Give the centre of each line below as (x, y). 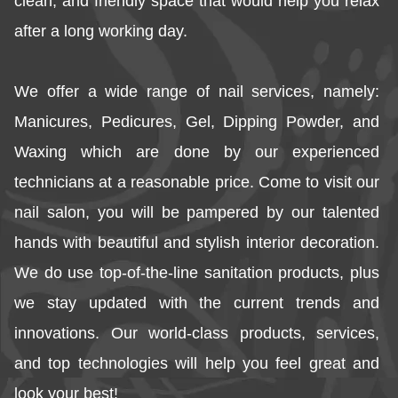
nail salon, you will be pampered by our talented (199, 213)
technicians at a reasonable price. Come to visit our (199, 183)
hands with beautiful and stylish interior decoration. (199, 243)
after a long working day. (101, 32)
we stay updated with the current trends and (199, 303)
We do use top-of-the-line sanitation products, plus (199, 273)
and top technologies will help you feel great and (199, 364)
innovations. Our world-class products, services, (199, 334)
